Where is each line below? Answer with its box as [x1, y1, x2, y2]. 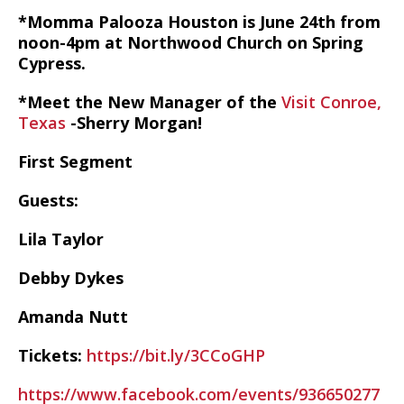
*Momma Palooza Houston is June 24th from [18, 11, 381, 32]
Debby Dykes [18, 267, 124, 289]
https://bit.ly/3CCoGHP [87, 344, 265, 366]
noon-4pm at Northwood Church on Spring [18, 32, 363, 53]
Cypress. [18, 52, 86, 74]
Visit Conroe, [281, 91, 381, 113]
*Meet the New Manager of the [18, 91, 281, 113]
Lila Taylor [18, 228, 104, 250]
